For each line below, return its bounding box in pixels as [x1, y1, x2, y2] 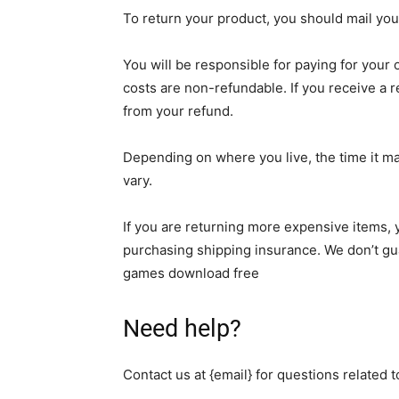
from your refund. [123, 102, 233, 119]
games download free [123, 265, 259, 281]
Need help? [123, 314, 241, 343]
